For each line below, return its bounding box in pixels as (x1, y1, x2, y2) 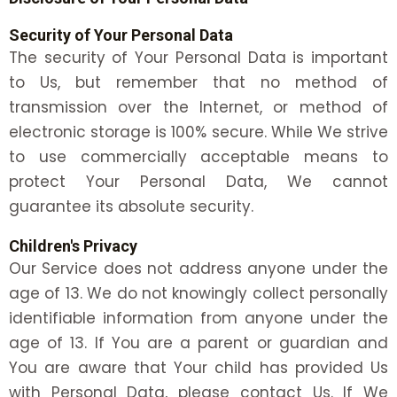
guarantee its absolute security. (9, 196, 253, 218)
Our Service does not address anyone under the (9, 258, 388, 280)
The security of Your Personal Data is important (9, 47, 388, 69)
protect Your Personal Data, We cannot (9, 171, 388, 193)
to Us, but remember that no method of (9, 72, 388, 94)
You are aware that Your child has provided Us (9, 357, 388, 379)
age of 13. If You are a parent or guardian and (9, 332, 388, 354)
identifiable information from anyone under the (9, 307, 388, 330)
